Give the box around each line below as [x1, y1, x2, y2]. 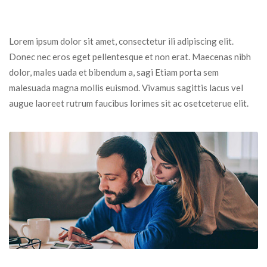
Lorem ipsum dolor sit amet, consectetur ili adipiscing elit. [9, 36, 234, 47]
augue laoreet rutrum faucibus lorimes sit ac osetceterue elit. [9, 98, 249, 109]
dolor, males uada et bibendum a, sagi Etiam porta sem [9, 67, 219, 78]
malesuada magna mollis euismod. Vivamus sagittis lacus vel [9, 82, 243, 94]
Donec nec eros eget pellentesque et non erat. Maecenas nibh [9, 51, 251, 63]
